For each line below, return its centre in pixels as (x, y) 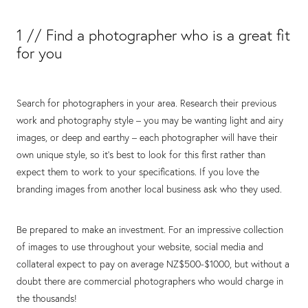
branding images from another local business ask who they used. (151, 189)
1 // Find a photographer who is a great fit (153, 36)
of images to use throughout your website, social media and (140, 246)
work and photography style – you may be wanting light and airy (150, 120)
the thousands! (47, 298)
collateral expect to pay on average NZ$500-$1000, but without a (153, 264)
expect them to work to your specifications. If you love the (138, 172)
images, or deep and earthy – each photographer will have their (147, 137)
